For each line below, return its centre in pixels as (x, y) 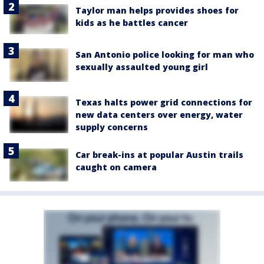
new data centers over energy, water (159, 114)
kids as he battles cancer (132, 22)
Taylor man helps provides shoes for (157, 10)
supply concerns (112, 127)
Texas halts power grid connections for (164, 102)
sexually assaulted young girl (142, 67)
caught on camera (116, 167)
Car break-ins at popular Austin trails (159, 154)
